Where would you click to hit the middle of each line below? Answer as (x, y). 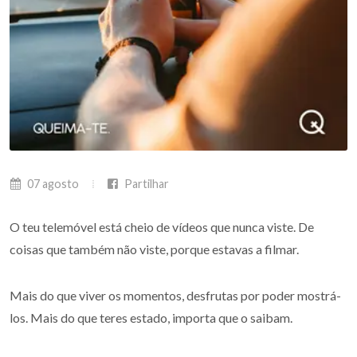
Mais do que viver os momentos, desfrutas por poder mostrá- (175, 295)
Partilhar (145, 184)
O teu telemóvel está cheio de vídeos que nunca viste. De (162, 227)
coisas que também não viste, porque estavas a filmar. (154, 249)
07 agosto (52, 184)
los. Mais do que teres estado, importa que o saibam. (151, 318)
